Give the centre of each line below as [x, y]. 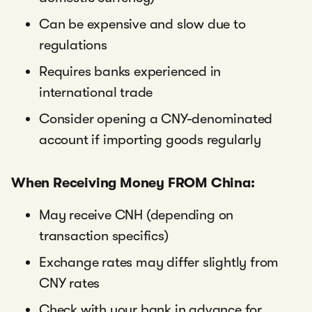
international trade [96, 92]
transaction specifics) [104, 236]
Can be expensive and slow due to [142, 24]
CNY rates [70, 283]
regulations [73, 45]
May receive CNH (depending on [136, 215]
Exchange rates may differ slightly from [159, 262]
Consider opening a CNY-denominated [156, 119]
